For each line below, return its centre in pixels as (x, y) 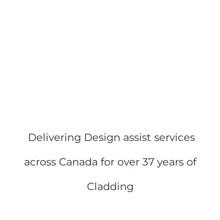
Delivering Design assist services (110, 137)
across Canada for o (74, 162)
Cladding (110, 186)
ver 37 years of (160, 162)
